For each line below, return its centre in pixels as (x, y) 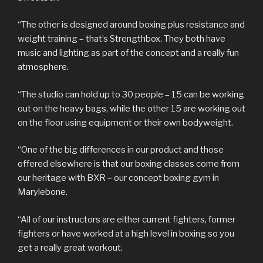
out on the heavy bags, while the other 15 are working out (131, 108)
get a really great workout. (70, 247)
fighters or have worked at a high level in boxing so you (126, 233)
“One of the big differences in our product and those (121, 150)
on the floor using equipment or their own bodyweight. (125, 122)
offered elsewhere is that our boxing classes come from (129, 164)
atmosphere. (43, 67)
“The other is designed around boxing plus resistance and (131, 25)
